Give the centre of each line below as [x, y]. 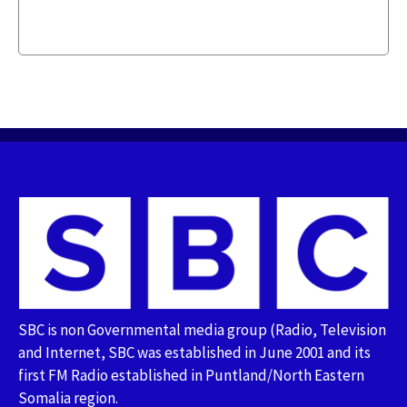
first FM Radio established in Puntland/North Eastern [191, 375]
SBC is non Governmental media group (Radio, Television [202, 329]
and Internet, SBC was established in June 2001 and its [194, 352]
